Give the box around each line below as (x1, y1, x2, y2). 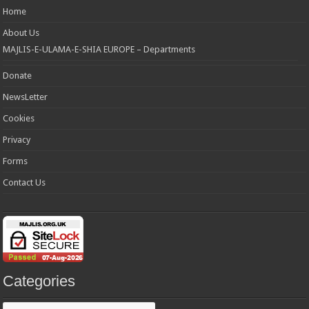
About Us (3, 28, 40, 39)
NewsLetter (3, 92, 48, 103)
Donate (3, 70, 32, 81)
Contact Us (3, 177, 46, 188)
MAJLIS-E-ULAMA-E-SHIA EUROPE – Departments (3, 44, 196, 55)
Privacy (3, 134, 31, 146)
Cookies (3, 113, 35, 124)
